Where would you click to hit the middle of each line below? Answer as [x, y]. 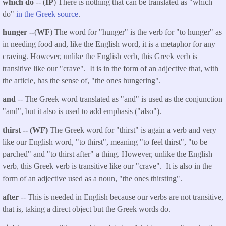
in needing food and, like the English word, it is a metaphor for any [109, 44]
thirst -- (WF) [26, 130]
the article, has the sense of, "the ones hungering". [82, 81]
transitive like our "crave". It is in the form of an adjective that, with [110, 69]
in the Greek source [47, 14]
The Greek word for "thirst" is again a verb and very [133, 130]
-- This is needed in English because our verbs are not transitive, [122, 197]
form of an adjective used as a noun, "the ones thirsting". [92, 178]
